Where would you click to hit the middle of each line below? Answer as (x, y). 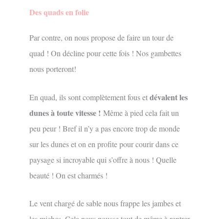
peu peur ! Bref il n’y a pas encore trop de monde (105, 128)
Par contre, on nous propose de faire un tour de (101, 37)
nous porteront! (53, 69)
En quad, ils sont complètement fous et (89, 97)
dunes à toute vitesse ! (66, 112)
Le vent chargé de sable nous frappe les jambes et (105, 203)
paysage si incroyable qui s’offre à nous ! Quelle (103, 159)
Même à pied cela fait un (141, 112)
